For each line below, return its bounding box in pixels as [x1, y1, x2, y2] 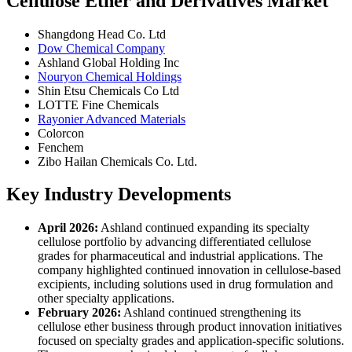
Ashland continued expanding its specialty [98, 221, 310, 235]
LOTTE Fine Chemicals [38, 97, 159, 112]
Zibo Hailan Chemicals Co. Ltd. [38, 154, 197, 168]
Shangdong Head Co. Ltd [38, 27, 166, 41]
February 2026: [38, 306, 121, 320]
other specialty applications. [38, 291, 174, 306]
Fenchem [38, 140, 83, 154]
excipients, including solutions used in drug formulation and [38, 277, 333, 291]
